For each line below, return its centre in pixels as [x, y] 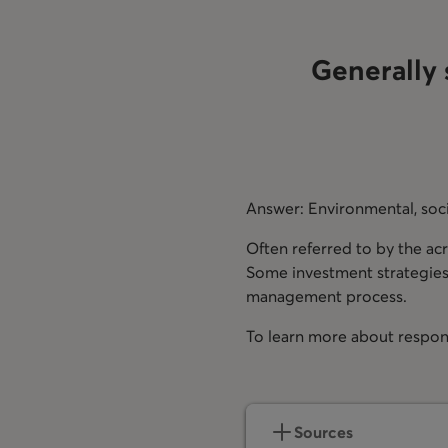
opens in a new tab [314, 359]
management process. [326, 295]
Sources [323, 431]
